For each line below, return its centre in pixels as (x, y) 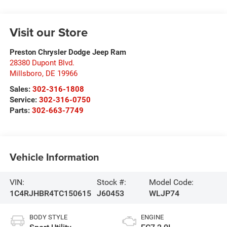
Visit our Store (48, 32)
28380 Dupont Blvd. (42, 63)
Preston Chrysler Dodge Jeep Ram (68, 52)
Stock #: (112, 182)
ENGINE (152, 217)
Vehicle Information (54, 157)
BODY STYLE (48, 217)
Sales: (20, 89)
